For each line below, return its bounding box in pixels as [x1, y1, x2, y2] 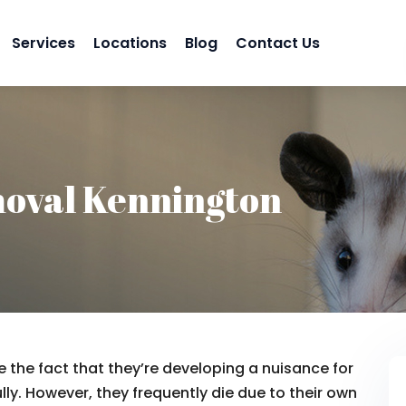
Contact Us [236, 32, 320, 53]
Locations [93, 32, 167, 53]
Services [12, 32, 75, 53]
